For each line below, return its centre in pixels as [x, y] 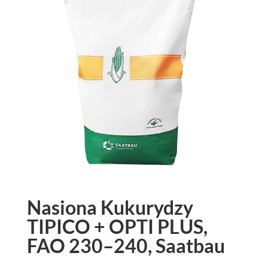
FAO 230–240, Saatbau [126, 246]
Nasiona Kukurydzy [110, 208]
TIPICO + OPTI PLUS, [117, 227]
